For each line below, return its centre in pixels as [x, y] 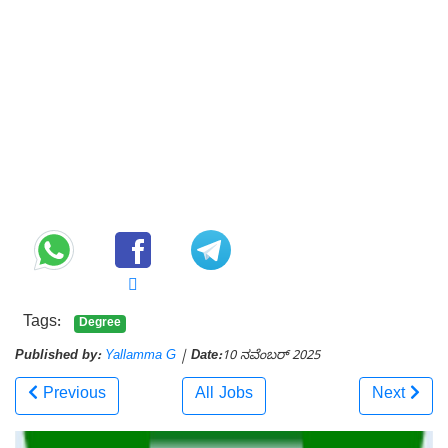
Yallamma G [140, 357]
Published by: [58, 357]
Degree [99, 324]
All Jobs [223, 396]
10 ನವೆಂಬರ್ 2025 [271, 357]
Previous [74, 396]
